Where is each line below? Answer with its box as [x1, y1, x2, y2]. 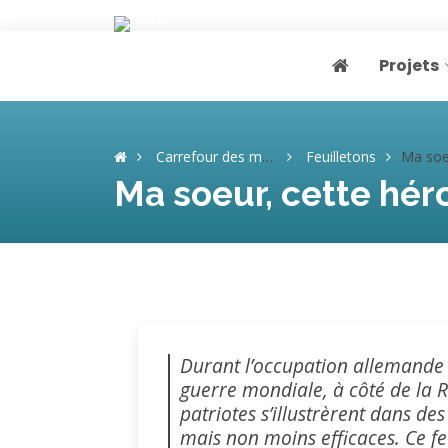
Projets [379, 54, 439, 77]
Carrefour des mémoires [156, 147, 262, 166]
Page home [326, 64, 422, 88]
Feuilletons [306, 147, 376, 166]
